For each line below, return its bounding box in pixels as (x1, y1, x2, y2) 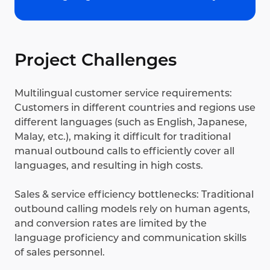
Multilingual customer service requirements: (14, 87, 232, 99)
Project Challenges (14, 49, 177, 71)
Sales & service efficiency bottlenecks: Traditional (14, 189, 254, 201)
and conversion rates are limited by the (14, 218, 207, 230)
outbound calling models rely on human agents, (14, 203, 250, 215)
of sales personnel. (14, 246, 105, 259)
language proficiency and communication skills (14, 232, 246, 244)
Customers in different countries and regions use (14, 102, 256, 114)
